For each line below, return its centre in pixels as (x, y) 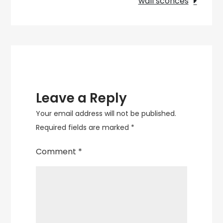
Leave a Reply (82, 98)
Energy (84, 21)
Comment (57, 152)
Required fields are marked (84, 127)
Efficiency (89, 35)
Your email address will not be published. (106, 113)
